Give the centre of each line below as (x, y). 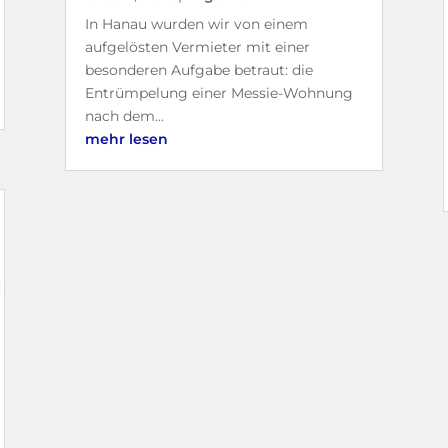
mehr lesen (126, 139)
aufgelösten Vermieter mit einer (197, 47)
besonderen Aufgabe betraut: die (198, 70)
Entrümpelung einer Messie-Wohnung (218, 93)
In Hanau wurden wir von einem (196, 24)
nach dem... (124, 116)
